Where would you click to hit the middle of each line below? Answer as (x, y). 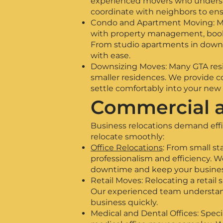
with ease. (111, 56)
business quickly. (124, 202)
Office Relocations (127, 148)
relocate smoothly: (127, 137)
